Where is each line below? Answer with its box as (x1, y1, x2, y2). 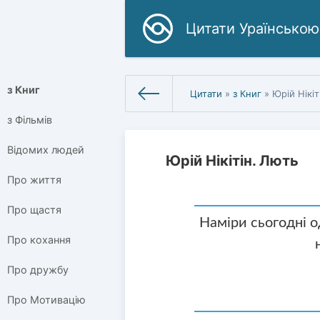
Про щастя (7, 204, 61, 216)
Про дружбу (7, 264, 69, 276)
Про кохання (7, 234, 71, 246)
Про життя (7, 174, 61, 186)
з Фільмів (7, 114, 52, 126)
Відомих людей (7, 144, 84, 156)
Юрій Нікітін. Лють (166, 151, 299, 169)
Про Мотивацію (7, 294, 86, 306)
